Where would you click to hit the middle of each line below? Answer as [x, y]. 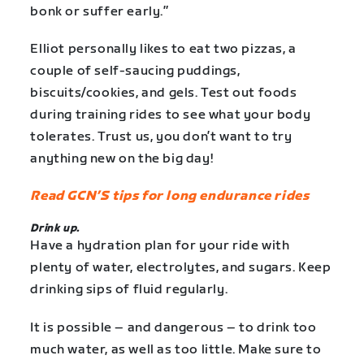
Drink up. [55, 229]
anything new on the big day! [122, 159]
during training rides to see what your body [171, 115]
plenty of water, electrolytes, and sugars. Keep [181, 268]
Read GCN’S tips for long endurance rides [170, 197]
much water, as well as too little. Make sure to [176, 349]
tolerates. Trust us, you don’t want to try [161, 137]
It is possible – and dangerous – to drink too [173, 327]
